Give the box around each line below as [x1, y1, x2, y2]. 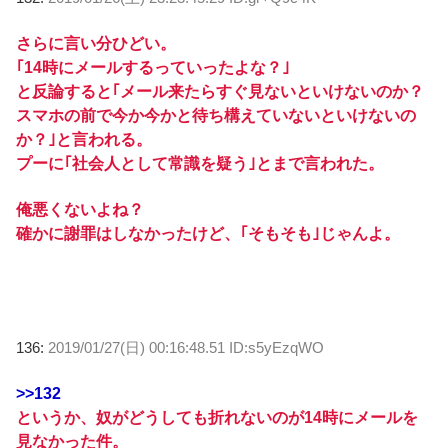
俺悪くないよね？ [16, 201, 144, 219]
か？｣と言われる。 [16, 130, 152, 148]
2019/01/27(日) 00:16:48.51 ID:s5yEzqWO [48, 339, 324, 357]
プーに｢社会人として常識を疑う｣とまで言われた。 [16, 154, 384, 172]
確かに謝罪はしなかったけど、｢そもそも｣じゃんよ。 [16, 225, 400, 243]
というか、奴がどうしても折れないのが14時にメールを [16, 409, 418, 427]
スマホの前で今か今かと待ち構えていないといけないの [16, 106, 416, 124]
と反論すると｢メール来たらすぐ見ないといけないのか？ [16, 82, 424, 100]
